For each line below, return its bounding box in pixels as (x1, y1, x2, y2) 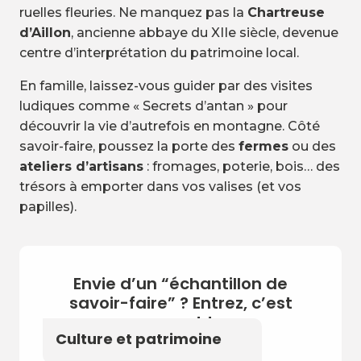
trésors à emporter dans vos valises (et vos (19, 179, 301, 194)
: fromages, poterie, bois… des (143, 159, 340, 174)
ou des (288, 139, 336, 154)
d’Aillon (19, 25, 71, 40)
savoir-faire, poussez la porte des (19, 139, 239, 154)
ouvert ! (148, 311, 213, 334)
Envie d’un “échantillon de (73, 272, 288, 295)
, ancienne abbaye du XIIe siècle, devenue (71, 25, 338, 40)
